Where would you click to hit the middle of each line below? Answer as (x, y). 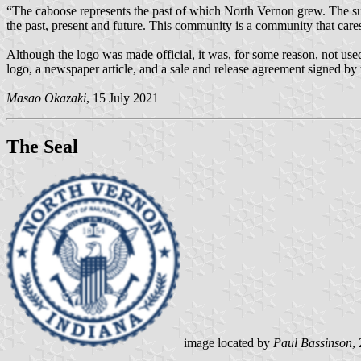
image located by (227, 343)
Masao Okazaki (46, 98)
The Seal (42, 146)
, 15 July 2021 (122, 98)
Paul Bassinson (313, 343)
